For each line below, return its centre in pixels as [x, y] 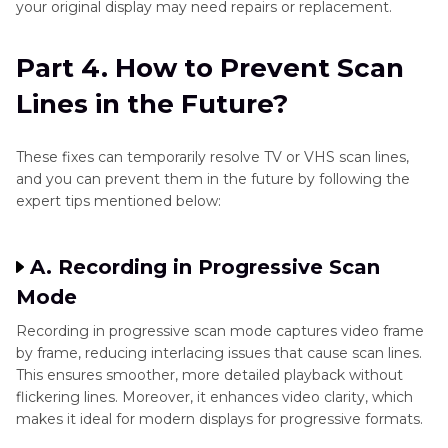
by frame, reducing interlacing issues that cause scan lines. [219, 352]
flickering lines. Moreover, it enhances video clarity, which [214, 396]
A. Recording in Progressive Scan [205, 266]
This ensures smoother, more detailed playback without [209, 374]
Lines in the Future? [152, 103]
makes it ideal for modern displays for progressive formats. [219, 418]
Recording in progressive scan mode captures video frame [220, 330]
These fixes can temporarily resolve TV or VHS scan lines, [212, 156]
